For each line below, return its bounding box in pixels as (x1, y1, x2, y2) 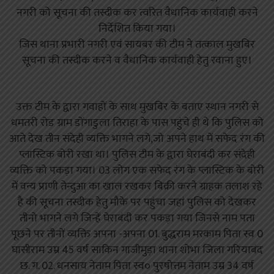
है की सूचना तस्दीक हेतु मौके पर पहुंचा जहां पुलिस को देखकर (18, 193, 256, 212)
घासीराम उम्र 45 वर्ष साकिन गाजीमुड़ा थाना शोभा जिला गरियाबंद (11, 241, 263, 260)
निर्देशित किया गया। (98, 20, 176, 39)
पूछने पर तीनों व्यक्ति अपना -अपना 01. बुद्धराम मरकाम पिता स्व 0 (11, 225, 263, 244)
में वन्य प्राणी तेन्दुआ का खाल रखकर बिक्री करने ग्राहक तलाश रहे (12, 177, 262, 196)
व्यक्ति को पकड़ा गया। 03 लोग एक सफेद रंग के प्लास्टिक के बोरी (10, 161, 264, 180)
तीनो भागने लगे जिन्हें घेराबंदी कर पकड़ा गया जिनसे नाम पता (19, 209, 255, 228)
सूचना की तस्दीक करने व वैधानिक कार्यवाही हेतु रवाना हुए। (22, 51, 252, 70)
